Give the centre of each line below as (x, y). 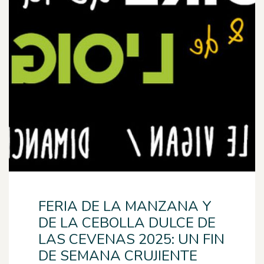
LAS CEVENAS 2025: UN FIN (131, 239)
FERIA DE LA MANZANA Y (125, 206)
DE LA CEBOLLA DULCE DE (127, 223)
